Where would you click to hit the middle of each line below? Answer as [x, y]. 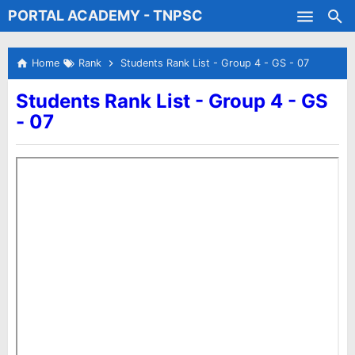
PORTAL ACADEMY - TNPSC [105, 15]
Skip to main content [177, 20]
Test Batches [53, 47]
